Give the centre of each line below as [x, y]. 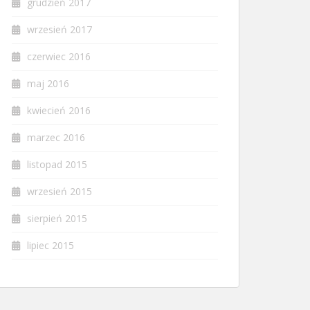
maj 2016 [48, 83]
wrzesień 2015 [60, 191]
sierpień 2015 [57, 218]
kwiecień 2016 [59, 110]
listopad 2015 [57, 164]
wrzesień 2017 [60, 29]
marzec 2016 [56, 137]
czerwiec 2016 [59, 56]
